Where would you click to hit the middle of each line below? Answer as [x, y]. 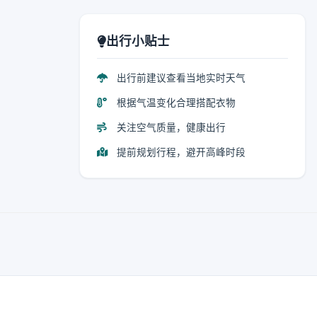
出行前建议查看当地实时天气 [180, 78]
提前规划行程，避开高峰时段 [180, 152]
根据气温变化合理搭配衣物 [175, 103]
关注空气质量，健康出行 [170, 127]
